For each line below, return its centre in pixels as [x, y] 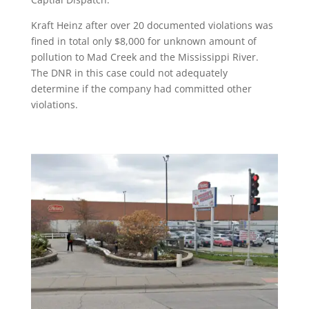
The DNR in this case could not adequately [129, 73]
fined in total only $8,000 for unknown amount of [143, 41]
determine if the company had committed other [141, 89]
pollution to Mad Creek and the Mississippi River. [146, 57]
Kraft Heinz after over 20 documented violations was [152, 25]
